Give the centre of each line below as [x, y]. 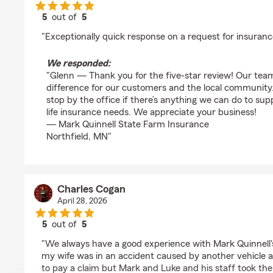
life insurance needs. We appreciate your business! [151, 112]
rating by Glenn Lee [104, 28]
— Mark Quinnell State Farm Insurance [128, 124]
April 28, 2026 [82, 201]
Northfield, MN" [79, 136]
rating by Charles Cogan [114, 235]
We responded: [78, 63]
